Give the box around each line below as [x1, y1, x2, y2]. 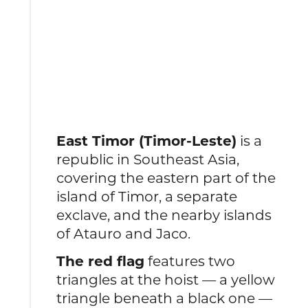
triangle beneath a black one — [56, 289, 273, 307]
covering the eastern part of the [56, 168, 276, 186]
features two [144, 252, 236, 269]
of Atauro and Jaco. [56, 224, 191, 242]
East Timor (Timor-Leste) [56, 131, 237, 149]
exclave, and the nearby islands [56, 206, 272, 223]
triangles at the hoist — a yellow [56, 270, 276, 288]
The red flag [56, 252, 145, 269]
